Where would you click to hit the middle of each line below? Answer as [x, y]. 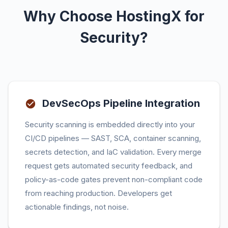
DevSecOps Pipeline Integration [121, 103]
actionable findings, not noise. [77, 207]
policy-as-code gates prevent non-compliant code [114, 179]
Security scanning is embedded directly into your [110, 124]
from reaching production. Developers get [98, 193]
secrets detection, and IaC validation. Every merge [113, 152]
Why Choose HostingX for [114, 16]
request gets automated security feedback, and [109, 166]
